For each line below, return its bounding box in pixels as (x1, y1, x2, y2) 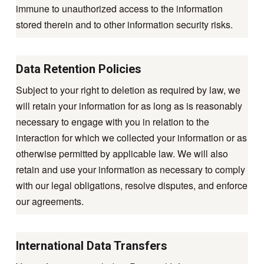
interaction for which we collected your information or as (15, 131, 247, 145)
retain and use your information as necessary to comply (15, 163, 245, 177)
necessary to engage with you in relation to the (15, 115, 209, 129)
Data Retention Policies (15, 62, 141, 77)
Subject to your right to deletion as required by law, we (15, 83, 240, 97)
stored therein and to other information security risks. (15, 18, 233, 32)
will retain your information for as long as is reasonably (15, 99, 242, 113)
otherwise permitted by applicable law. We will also (15, 147, 228, 161)
